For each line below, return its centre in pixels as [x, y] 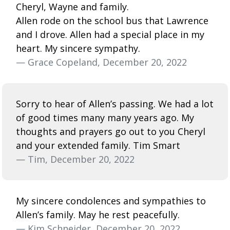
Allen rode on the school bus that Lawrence [112, 20]
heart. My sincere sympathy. [78, 48]
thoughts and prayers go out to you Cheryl [111, 131]
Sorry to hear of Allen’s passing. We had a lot [115, 103]
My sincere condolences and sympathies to [111, 200]
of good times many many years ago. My [105, 117]
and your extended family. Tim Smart [98, 145]
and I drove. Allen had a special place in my [110, 34]
